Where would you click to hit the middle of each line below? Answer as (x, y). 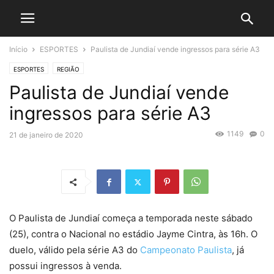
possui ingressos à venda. (65, 266)
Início (18, 49)
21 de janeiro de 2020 (46, 135)
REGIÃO (68, 69)
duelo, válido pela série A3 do (75, 250)
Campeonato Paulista (186, 250)
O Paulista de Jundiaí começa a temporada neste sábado (131, 218)
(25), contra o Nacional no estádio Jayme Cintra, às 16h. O (133, 234)
